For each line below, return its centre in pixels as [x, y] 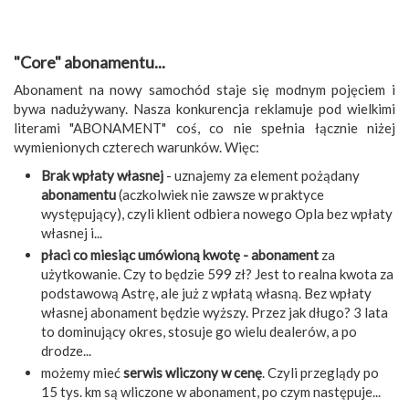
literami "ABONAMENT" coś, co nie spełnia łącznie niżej [204, 128]
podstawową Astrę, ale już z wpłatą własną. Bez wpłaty [206, 294]
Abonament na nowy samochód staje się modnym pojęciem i [204, 90]
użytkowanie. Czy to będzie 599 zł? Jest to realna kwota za [217, 274]
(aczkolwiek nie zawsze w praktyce [220, 195]
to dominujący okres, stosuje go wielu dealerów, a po [199, 332]
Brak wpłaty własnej [102, 176]
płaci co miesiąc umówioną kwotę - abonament [180, 255]
